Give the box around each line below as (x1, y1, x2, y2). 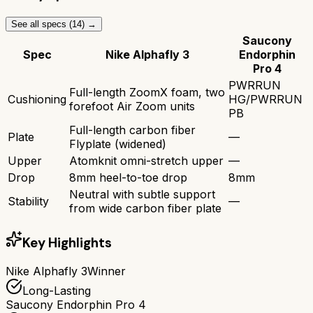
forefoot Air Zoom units (69, 99, 195, 113)
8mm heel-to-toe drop (69, 170, 187, 184)
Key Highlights (22, 233, 112, 252)
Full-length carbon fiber (69, 122, 196, 137)
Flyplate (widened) (69, 136, 166, 151)
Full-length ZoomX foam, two (69, 85, 225, 99)
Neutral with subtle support (69, 187, 215, 201)
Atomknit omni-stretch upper (69, 153, 224, 168)
